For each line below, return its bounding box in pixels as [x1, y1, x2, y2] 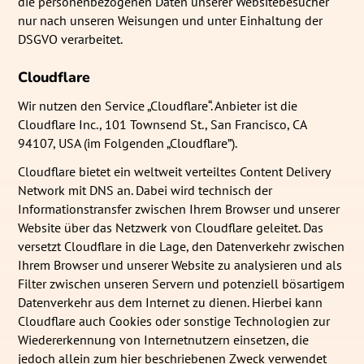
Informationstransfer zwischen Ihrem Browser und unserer [18, 200, 340, 217]
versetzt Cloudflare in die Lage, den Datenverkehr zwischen [18, 237, 345, 254]
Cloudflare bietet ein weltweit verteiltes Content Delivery [18, 162, 331, 180]
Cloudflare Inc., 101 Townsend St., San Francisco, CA [18, 116, 307, 133]
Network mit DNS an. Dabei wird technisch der [18, 181, 273, 198]
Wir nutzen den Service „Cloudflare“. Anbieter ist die [18, 97, 298, 115]
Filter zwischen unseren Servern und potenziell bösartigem [18, 275, 345, 292]
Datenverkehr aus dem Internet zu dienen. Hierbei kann [18, 293, 323, 310]
